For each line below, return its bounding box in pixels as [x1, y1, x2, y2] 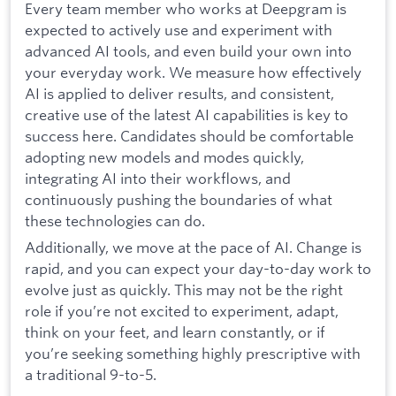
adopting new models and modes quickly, [25, 148, 304, 167]
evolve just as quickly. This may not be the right [25, 279, 343, 299]
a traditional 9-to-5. [25, 364, 156, 384]
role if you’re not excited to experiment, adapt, [25, 301, 339, 320]
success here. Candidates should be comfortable [25, 126, 354, 146]
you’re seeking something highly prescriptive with [25, 343, 361, 362]
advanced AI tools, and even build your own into [25, 42, 352, 61]
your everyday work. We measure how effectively [25, 63, 362, 82]
